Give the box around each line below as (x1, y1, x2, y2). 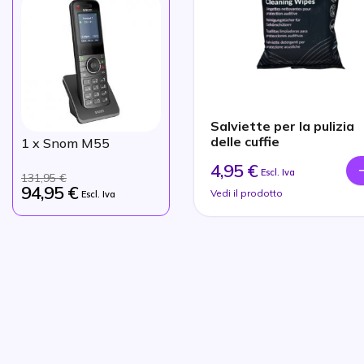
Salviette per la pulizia (210, 117, 354, 134)
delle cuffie (210, 132, 279, 149)
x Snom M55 (29, 134, 110, 151)
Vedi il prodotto (210, 186, 283, 199)
